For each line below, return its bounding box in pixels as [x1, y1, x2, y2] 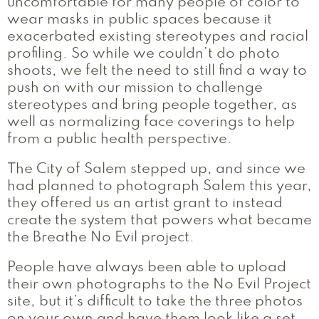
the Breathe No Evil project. [7, 231, 194, 244]
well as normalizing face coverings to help [7, 116, 295, 129]
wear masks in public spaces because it [7, 14, 272, 26]
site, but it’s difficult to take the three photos [7, 296, 303, 308]
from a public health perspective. [7, 133, 232, 146]
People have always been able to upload [7, 261, 286, 274]
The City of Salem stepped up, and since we [7, 163, 305, 176]
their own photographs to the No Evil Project [7, 278, 311, 291]
